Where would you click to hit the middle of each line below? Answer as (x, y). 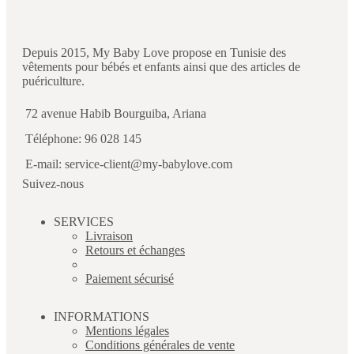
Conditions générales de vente (160, 345)
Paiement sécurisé (130, 278)
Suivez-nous (53, 183)
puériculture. (53, 81)
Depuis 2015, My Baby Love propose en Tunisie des (154, 52)
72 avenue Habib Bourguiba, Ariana (116, 113)
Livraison (109, 235)
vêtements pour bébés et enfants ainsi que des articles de (161, 66)
